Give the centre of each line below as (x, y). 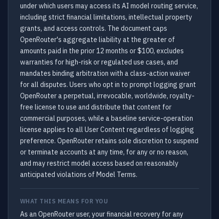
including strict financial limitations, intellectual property (106, 17)
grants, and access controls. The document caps (94, 28)
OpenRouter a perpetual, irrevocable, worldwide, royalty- (107, 96)
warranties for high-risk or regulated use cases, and (99, 62)
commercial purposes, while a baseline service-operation (107, 118)
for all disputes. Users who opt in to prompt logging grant (108, 85)
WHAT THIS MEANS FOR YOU (64, 201)
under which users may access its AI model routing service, (109, 6)
